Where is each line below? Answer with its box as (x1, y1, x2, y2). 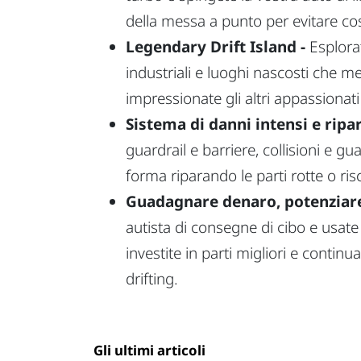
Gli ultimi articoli (93, 340, 205, 359)
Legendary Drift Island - (126, 35, 305, 57)
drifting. (126, 268, 178, 289)
